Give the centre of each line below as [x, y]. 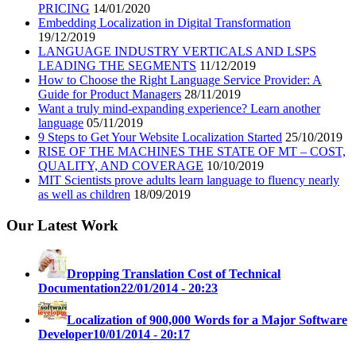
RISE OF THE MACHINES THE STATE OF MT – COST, [192, 152]
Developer [66, 334]
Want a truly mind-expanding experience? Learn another [179, 109]
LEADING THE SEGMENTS [117, 66]
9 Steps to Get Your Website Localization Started [160, 137]
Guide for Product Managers [110, 95]
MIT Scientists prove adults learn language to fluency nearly [189, 180]
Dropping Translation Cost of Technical [174, 273]
